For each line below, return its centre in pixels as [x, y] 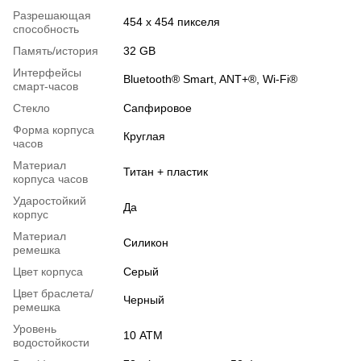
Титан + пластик [166, 171]
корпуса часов [50, 178]
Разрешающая [52, 15]
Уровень [35, 328]
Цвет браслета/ [53, 293]
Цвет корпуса [48, 271]
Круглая [144, 136]
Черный [144, 299]
